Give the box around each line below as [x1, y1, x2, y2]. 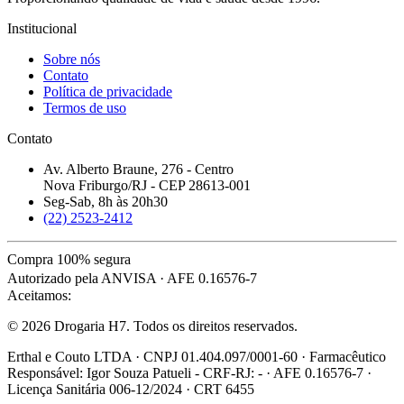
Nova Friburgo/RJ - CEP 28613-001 [43, 177, 251, 193]
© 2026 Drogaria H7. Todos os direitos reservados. [7, 317, 298, 334]
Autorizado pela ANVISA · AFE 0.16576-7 [7, 270, 257, 286]
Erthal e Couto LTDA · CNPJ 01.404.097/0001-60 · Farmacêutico [7, 348, 386, 364]
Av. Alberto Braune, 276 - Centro [43, 161, 234, 177]
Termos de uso [43, 99, 126, 115]
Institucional [7, 20, 77, 36]
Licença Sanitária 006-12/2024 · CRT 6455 [7, 381, 254, 397]
